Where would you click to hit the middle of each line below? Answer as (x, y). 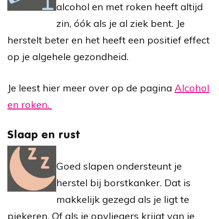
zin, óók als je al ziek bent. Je (120, 23)
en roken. (30, 104)
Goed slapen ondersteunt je (119, 166)
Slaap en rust (44, 135)
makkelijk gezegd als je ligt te (123, 199)
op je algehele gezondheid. (68, 56)
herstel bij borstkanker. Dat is (123, 182)
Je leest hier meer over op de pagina (91, 88)
